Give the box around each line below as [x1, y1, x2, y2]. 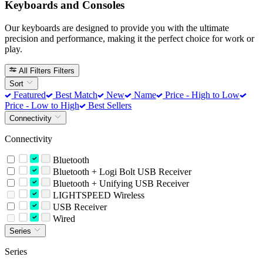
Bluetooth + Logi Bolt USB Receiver [50, 166, 191, 177]
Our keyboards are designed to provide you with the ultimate [5, 22, 229, 33]
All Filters [19, 66, 52, 75]
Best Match [52, 90, 97, 100]
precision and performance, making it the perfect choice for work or [5, 33, 254, 43]
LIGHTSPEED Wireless [50, 190, 144, 200]
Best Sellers [86, 100, 132, 111]
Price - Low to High [5, 100, 79, 111]
